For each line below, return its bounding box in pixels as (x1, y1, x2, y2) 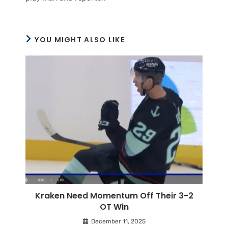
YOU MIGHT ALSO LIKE (35, 34, 125, 45)
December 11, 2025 (91, 218, 146, 225)
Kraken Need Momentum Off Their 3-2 (35, 190, 193, 202)
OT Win (99, 201, 129, 213)
